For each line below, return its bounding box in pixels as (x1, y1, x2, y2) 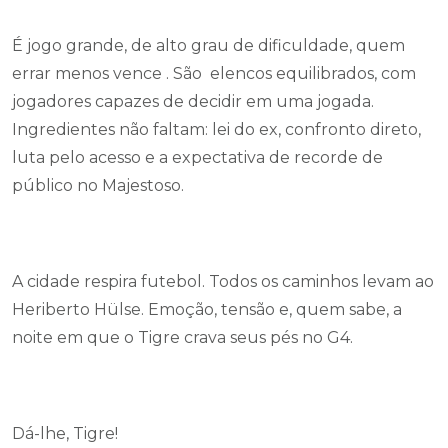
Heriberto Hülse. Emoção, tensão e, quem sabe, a (12, 300, 402, 319)
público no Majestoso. (12, 176, 184, 195)
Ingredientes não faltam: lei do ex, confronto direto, (12, 120, 421, 139)
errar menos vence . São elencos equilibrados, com (12, 64, 416, 83)
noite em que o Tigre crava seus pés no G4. (12, 328, 353, 347)
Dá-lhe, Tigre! (12, 424, 118, 443)
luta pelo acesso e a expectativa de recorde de (12, 148, 383, 167)
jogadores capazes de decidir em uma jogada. (12, 92, 374, 111)
